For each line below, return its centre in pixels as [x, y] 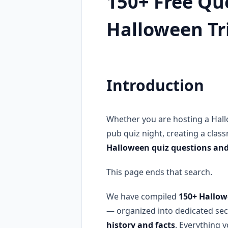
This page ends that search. [159, 172]
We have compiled [142, 196]
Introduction [155, 85]
